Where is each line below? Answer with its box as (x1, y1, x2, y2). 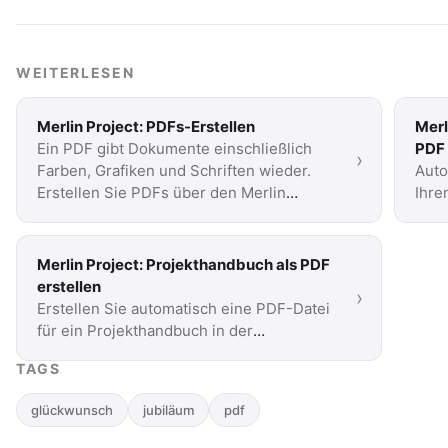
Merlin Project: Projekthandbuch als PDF (37, 255, 330, 274)
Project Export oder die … (37, 205, 218, 224)
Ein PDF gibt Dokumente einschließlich (37, 139, 312, 158)
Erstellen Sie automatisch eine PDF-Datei (37, 299, 330, 318)
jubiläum (143, 402, 194, 418)
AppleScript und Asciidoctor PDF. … (37, 365, 288, 384)
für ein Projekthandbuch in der (37, 321, 253, 340)
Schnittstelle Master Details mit (37, 343, 258, 362)
